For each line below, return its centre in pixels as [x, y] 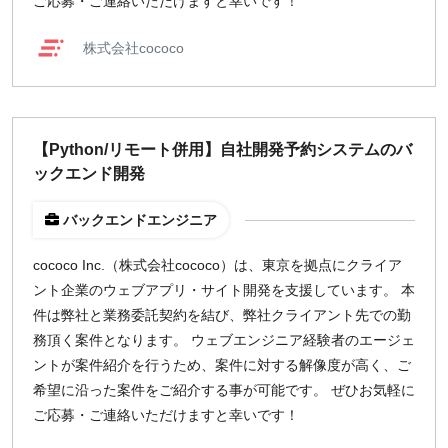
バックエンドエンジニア [140, 220]
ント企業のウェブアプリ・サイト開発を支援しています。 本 [224, 290]
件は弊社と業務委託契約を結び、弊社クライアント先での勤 [222, 315]
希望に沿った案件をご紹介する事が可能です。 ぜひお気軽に [224, 390]
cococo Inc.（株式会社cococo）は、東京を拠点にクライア [217, 265]
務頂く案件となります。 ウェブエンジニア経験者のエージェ [224, 340]
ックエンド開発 [89, 173]
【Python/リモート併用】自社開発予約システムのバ [222, 149]
